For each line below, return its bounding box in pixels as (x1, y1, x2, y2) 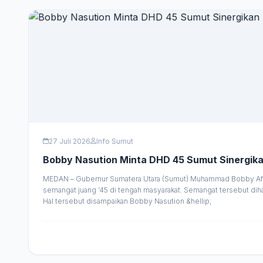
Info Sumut (96, 136, 133, 146)
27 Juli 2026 (49, 136, 90, 146)
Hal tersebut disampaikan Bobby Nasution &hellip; (43, 196, 212, 205)
